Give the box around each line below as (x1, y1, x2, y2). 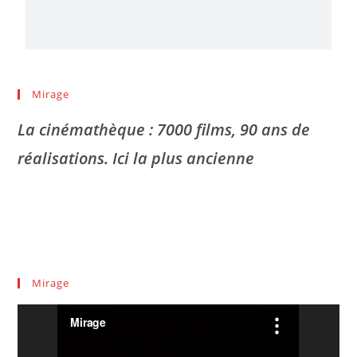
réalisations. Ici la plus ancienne (18, 147, 255, 169)
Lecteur (17, 306, 73, 328)
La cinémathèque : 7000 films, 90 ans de (18, 118, 311, 140)
